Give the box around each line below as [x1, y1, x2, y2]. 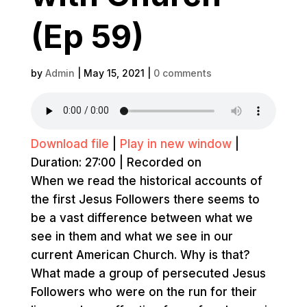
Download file [30, 136, 109, 151]
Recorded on [126, 155, 201, 169]
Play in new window [119, 136, 232, 151]
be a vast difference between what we [30, 210, 253, 225]
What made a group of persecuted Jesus [30, 266, 266, 280]
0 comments [153, 66, 212, 79]
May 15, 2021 [83, 66, 145, 79]
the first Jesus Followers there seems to [30, 192, 260, 206]
